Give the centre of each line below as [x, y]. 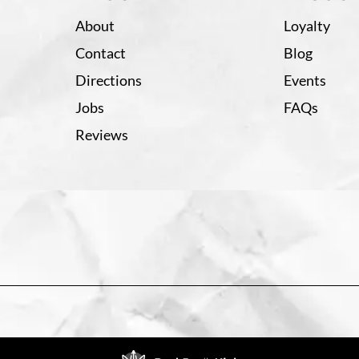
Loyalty [307, 25]
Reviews [101, 134]
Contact [100, 52]
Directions [108, 80]
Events [305, 80]
